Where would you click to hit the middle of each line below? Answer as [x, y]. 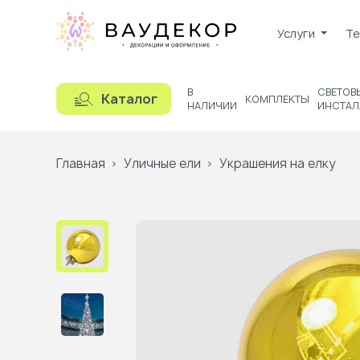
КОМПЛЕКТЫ [277, 99]
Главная [81, 164]
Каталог [129, 99]
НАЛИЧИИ [212, 106]
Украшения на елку [278, 164]
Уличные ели [162, 164]
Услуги [296, 33]
